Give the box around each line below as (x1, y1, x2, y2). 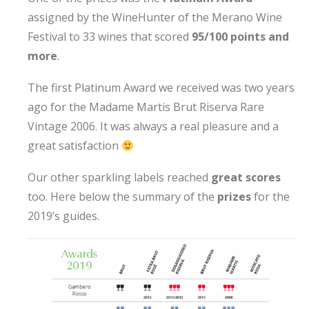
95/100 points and (192, 29, 289, 45)
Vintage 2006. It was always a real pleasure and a (28, 119, 279, 134)
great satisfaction (28, 138, 121, 154)
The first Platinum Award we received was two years (28, 80, 295, 96)
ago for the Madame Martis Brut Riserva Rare (28, 99, 264, 115)
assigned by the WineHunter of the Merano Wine (28, 10, 282, 26)
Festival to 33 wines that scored (28, 29, 192, 45)
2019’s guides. (28, 208, 99, 224)
